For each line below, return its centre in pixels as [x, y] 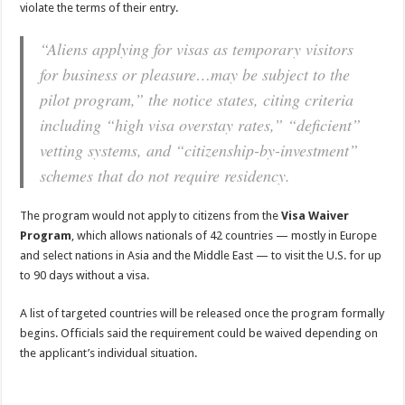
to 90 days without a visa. [85, 276]
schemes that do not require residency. [165, 176]
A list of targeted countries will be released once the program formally [202, 314]
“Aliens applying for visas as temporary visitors [197, 49]
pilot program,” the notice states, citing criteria [197, 100]
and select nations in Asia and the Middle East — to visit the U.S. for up [201, 256]
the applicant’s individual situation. [109, 353]
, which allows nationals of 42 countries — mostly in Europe [225, 236]
